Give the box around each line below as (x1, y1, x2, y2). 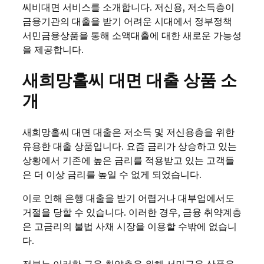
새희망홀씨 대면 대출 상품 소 (22, 70, 237, 91)
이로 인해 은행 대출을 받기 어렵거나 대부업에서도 (22, 192, 235, 204)
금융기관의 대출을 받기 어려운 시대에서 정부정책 (22, 15, 232, 27)
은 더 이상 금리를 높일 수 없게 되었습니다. (22, 169, 202, 181)
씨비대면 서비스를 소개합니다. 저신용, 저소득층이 (22, 1, 235, 13)
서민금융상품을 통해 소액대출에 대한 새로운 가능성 (22, 29, 242, 41)
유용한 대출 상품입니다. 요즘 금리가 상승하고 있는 (22, 140, 237, 153)
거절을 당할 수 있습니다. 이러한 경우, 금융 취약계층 (22, 206, 242, 219)
